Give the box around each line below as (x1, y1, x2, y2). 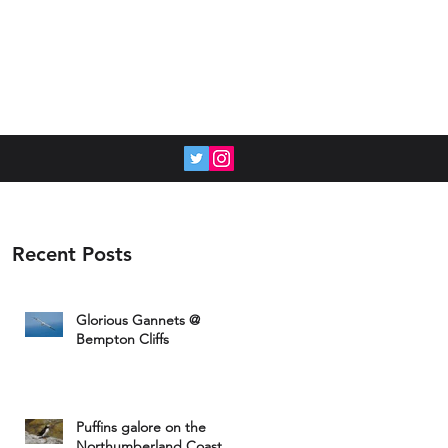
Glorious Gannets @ (76, 311, 200, 329)
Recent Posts (12, 242, 132, 266)
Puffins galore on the (76, 418, 206, 436)
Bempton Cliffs (76, 330, 169, 348)
